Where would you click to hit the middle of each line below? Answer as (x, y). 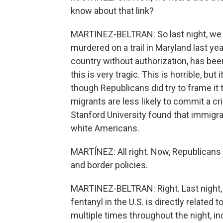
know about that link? (112, 11)
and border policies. (109, 165)
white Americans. (105, 128)
